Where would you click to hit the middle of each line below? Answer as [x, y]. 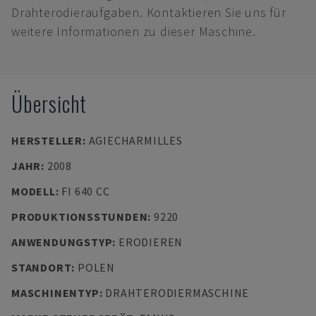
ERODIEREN [151, 242]
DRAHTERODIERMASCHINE [177, 293]
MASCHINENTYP [55, 293]
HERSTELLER [47, 140]
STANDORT [42, 267]
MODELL [34, 191]
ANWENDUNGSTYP [62, 242]
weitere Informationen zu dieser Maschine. [134, 31]
